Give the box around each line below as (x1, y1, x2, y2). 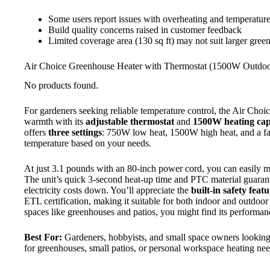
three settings (48, 127, 102, 138)
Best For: (24, 232, 62, 243)
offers (24, 127, 48, 138)
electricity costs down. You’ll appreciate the (24, 185, 191, 196)
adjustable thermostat (86, 116, 174, 127)
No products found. (24, 80, 98, 91)
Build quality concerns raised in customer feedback (48, 24, 242, 35)
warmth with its (24, 116, 86, 127)
